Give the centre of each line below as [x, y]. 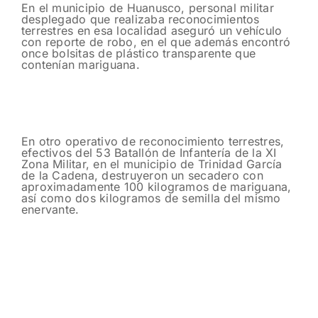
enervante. [50, 209]
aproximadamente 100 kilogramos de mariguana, [157, 186]
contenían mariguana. [81, 64]
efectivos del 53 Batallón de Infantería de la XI [149, 152]
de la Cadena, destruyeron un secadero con [142, 175]
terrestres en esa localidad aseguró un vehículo [152, 30]
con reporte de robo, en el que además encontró [156, 42]
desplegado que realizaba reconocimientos [141, 19]
